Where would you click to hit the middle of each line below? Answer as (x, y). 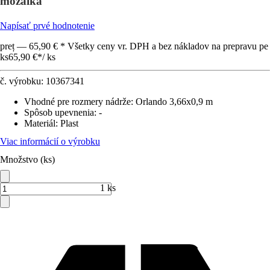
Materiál (40, 123)
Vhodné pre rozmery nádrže (77, 102)
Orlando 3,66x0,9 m (174, 102)
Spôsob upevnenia (59, 112)
